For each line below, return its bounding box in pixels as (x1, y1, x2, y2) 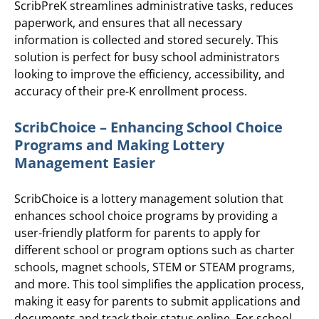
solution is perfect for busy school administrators (14, 48, 280, 65)
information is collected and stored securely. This (14, 31, 278, 48)
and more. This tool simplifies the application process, (14, 276, 304, 293)
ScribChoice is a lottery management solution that (14, 191, 283, 207)
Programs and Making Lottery (14, 135, 224, 155)
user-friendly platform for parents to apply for (14, 225, 261, 241)
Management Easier (14, 153, 155, 173)
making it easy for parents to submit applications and (14, 293, 300, 310)
